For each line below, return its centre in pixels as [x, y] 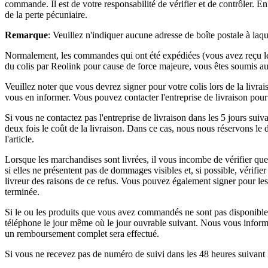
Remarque [26, 35]
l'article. [19, 139]
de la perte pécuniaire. [46, 14]
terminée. [22, 191]
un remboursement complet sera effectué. [82, 233]
